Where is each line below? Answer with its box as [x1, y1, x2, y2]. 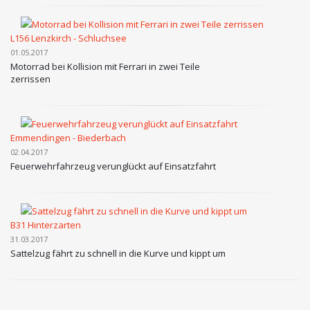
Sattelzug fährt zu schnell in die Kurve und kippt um [10, 247, 226, 259]
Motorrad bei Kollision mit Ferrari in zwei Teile [10, 60, 200, 73]
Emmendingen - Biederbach [10, 131, 126, 144]
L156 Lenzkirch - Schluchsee [10, 32, 127, 44]
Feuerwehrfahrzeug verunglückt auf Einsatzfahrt [10, 160, 216, 172]
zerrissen [10, 73, 51, 85]
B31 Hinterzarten [10, 219, 81, 231]
